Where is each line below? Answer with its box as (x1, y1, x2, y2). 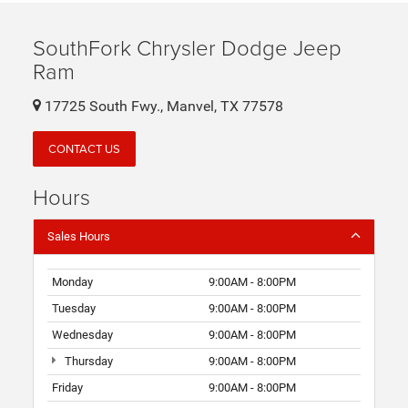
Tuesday (52, 301, 96, 315)
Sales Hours (47, 229, 110, 243)
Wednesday (52, 327, 113, 342)
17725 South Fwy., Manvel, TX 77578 (41, 98, 283, 116)
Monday (52, 274, 93, 289)
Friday (52, 380, 83, 394)
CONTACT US (48, 139, 120, 157)
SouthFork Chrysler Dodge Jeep (33, 31, 342, 62)
